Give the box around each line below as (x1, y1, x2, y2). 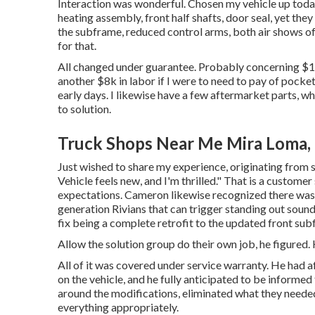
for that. (58, 38, 96, 52)
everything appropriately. (58, 300, 179, 314)
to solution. (58, 101, 111, 115)
